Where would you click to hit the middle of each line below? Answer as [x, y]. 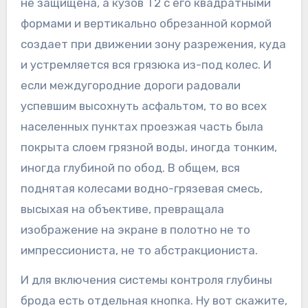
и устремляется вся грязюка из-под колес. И [146, 65]
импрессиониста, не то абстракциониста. [139, 251]
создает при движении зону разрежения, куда [153, 44]
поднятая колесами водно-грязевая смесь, [141, 189]
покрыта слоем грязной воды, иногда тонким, [148, 147]
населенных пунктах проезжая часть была [142, 127]
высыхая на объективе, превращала [122, 209]
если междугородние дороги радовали [130, 86]
